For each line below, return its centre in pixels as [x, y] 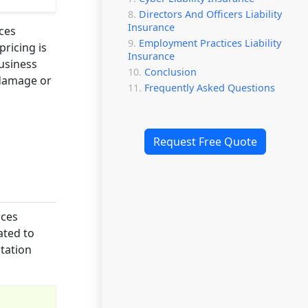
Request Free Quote [205, 141]
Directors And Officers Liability [210, 14]
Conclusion [170, 71]
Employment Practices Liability [210, 43]
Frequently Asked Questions [210, 87]
